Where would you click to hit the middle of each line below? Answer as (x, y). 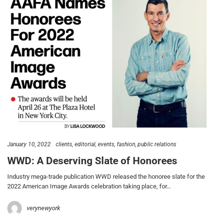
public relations (157, 144)
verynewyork (43, 208)
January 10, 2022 (29, 144)
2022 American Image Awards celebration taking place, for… (89, 186)
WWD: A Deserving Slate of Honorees (92, 161)
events (106, 144)
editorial (85, 144)
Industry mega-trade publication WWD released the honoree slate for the (106, 176)
